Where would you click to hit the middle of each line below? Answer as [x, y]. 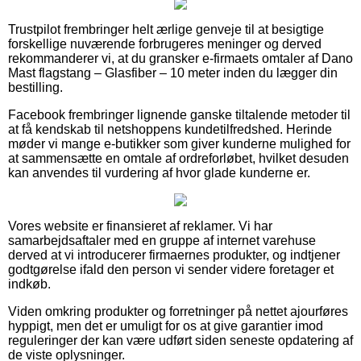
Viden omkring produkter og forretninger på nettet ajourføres [178, 311]
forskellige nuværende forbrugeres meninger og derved [165, 44]
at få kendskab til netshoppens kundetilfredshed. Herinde [170, 129]
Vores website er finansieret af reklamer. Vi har [140, 226]
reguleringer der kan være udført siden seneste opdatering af [180, 340]
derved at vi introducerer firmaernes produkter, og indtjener [174, 255]
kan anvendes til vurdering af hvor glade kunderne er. [159, 172]
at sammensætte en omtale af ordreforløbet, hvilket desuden [178, 158]
